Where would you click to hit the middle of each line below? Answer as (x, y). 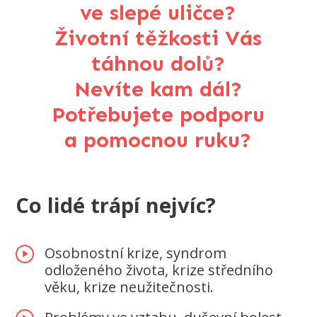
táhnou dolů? (158, 63)
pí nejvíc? (172, 204)
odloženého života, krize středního (159, 270)
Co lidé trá (69, 204)
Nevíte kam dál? (158, 89)
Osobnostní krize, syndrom (136, 253)
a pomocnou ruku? (158, 140)
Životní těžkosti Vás (158, 38)
